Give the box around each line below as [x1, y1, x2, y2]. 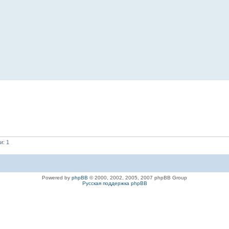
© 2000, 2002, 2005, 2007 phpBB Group [88, 174, 187, 180]
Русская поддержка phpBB [82, 180, 147, 186]
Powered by [42, 174, 72, 180]
